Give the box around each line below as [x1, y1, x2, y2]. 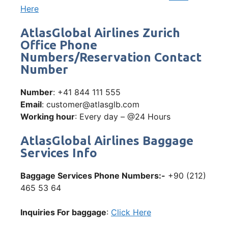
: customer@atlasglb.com [42, 99, 139, 109]
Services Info [20, 146, 97, 160]
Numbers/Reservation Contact [20, 50, 202, 64]
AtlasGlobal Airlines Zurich [20, 25, 180, 40]
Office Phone [20, 38, 97, 52]
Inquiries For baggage [20, 207, 106, 217]
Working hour [20, 111, 75, 122]
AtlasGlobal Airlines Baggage [20, 133, 193, 148]
